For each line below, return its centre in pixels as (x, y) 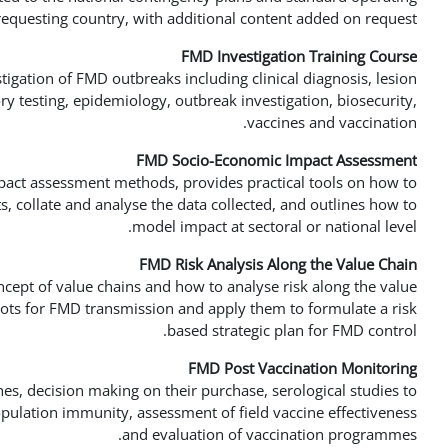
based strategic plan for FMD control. (292, 330)
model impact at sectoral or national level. (274, 226)
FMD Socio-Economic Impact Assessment (276, 160)
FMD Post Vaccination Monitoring (302, 368)
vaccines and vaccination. (332, 122)
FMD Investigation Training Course (299, 56)
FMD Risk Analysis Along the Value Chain (278, 264)
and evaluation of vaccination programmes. (269, 434)
